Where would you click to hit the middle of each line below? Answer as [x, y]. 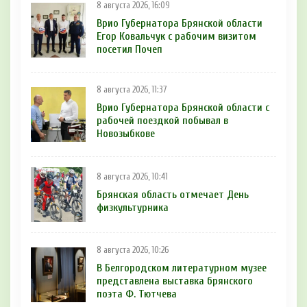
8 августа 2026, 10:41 [132, 176]
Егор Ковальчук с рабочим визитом [176, 37]
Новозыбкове [126, 134]
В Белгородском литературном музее [182, 268]
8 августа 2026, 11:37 [132, 90]
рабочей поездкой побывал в [162, 121]
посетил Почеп [130, 50]
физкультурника [133, 207]
